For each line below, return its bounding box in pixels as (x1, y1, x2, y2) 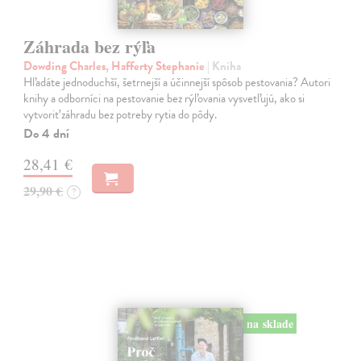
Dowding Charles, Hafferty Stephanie (23, 57, 208, 76)
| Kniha (207, 57, 242, 76)
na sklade (246, 314, 293, 332)
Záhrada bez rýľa (23, 33, 156, 60)
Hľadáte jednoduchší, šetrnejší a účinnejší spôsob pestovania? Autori (23, 73, 331, 92)
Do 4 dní (23, 124, 70, 144)
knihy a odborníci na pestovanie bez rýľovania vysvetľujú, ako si (23, 89, 305, 108)
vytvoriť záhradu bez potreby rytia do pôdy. (23, 106, 218, 124)
